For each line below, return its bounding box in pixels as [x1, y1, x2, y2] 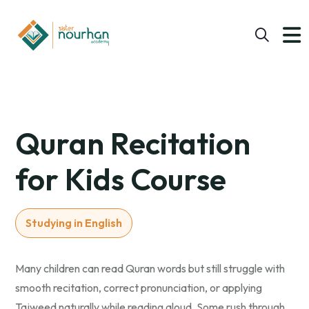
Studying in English [26, 216, 122, 230]
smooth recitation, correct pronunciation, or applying [15, 281, 262, 295]
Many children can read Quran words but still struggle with [15, 261, 285, 276]
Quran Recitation [15, 124, 250, 163]
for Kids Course [15, 160, 226, 199]
